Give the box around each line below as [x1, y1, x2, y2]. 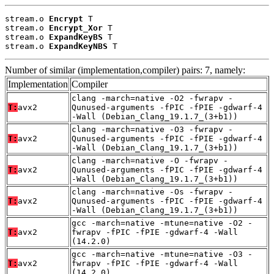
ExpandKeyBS [49, 32, 103, 42]
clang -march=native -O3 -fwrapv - [72, 124, 233, 134]
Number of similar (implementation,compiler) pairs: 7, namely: [5, 64, 245, 75]
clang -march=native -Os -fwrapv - [72, 187, 233, 196]
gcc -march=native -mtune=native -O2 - [72, 218, 253, 228]
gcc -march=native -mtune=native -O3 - [72, 249, 253, 259]
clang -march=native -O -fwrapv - [72, 155, 228, 165]
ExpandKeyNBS [49, 41, 108, 51]
